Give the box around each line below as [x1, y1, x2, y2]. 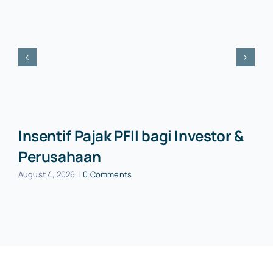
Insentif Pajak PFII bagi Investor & [18, 126, 244, 146]
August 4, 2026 [18, 169, 76, 180]
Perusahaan [18, 146, 101, 167]
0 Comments [83, 169, 132, 180]
